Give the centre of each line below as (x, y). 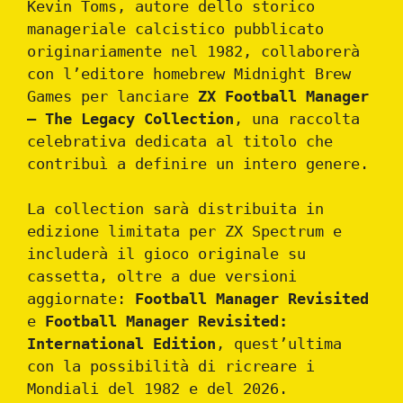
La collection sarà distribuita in (175, 209)
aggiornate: (81, 299)
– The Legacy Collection (130, 118)
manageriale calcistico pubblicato (175, 28)
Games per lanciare (112, 96)
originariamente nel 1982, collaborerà (193, 51)
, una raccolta (297, 118)
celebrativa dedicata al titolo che (180, 141)
